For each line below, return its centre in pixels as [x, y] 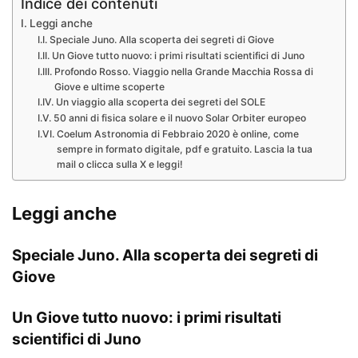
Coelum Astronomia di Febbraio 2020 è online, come [177, 134]
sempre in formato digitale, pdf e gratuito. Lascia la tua [184, 149]
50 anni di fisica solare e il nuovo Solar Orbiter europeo [179, 118]
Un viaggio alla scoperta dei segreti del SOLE [160, 102]
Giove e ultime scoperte [109, 87]
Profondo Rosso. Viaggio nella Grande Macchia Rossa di [183, 72]
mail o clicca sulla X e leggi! [119, 165]
